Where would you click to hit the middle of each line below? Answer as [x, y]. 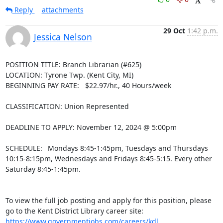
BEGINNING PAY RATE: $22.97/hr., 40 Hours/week [88, 85]
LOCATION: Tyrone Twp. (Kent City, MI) [69, 75]
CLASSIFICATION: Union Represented [67, 106]
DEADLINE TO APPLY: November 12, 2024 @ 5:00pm [91, 127]
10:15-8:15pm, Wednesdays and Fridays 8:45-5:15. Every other [109, 159]
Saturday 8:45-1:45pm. [43, 169]
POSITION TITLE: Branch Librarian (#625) [73, 64]
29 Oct [174, 31]
